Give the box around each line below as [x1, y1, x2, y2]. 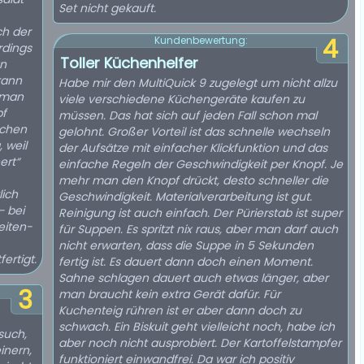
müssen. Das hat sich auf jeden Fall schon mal [58, 107, 317, 123]
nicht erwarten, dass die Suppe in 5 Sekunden [58, 237, 314, 253]
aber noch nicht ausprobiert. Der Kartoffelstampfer [58, 335, 341, 351]
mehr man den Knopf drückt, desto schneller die [58, 172, 328, 188]
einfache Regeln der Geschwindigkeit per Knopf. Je [58, 156, 343, 172]
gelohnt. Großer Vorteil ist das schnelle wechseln [58, 123, 330, 140]
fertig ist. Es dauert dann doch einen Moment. [58, 253, 313, 270]
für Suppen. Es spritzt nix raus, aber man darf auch [58, 221, 338, 237]
